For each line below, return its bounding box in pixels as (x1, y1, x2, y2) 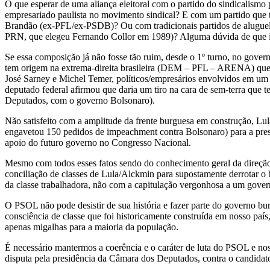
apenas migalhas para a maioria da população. (5, 222, 178, 233)
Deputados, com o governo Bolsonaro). (5, 95, 155, 106)
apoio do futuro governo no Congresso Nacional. (5, 137, 191, 148)
